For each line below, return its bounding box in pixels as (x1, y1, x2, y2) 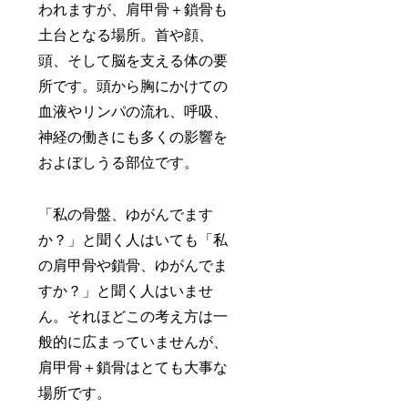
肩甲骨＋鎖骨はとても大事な (38, 359, 229, 375)
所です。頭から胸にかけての (38, 77, 229, 94)
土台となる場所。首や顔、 (38, 26, 214, 43)
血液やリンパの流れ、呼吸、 (38, 103, 229, 119)
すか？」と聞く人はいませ (38, 282, 214, 299)
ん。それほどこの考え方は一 (38, 308, 229, 324)
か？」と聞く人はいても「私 (38, 231, 229, 248)
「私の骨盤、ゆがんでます (38, 206, 214, 222)
